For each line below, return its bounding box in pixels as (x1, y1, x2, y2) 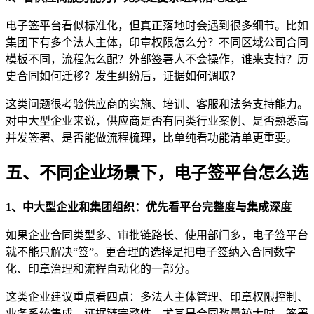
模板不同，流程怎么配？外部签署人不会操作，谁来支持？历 (6, 53, 308, 65)
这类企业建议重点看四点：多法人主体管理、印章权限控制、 (6, 290, 308, 303)
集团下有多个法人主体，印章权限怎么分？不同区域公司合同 (6, 36, 308, 48)
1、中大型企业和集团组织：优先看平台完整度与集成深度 (6, 200, 292, 213)
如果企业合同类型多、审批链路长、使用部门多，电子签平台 (6, 228, 308, 241)
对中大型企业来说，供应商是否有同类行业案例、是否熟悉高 (6, 114, 308, 127)
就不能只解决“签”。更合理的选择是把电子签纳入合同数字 (6, 245, 296, 258)
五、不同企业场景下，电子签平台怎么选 (6, 163, 308, 182)
